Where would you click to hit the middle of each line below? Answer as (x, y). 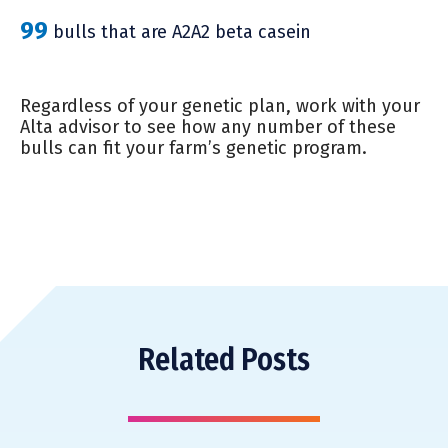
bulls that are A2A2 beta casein (179, 31)
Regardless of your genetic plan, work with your (220, 105)
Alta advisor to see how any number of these (208, 126)
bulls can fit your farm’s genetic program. (193, 147)
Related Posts (224, 359)
